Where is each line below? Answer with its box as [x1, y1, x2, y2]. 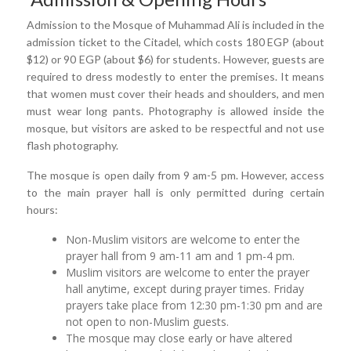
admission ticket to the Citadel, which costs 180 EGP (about [27, 34, 324, 49]
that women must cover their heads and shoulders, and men [27, 86, 324, 100]
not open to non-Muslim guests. [66, 313, 233, 329]
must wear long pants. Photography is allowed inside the [27, 103, 324, 118]
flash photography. [27, 138, 121, 152]
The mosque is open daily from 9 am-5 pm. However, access [27, 168, 324, 182]
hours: [27, 202, 60, 216]
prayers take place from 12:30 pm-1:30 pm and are [66, 297, 324, 313]
